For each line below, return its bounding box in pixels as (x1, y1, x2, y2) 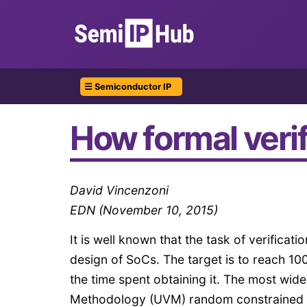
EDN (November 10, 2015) (70, 203, 218, 217)
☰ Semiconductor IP (84, 81, 171, 92)
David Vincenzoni (70, 183, 169, 197)
